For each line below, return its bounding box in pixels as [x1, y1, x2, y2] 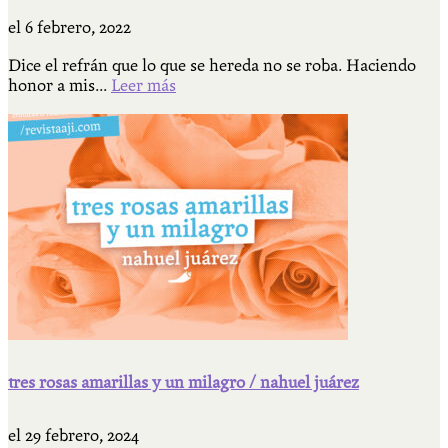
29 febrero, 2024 [25, 426, 139, 446]
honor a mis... [8, 76, 111, 96]
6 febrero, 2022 [25, 18, 131, 38]
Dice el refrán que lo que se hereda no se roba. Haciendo [8, 56, 416, 76]
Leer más [111, 76, 176, 96]
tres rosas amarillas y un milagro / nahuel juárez [8, 373, 359, 393]
